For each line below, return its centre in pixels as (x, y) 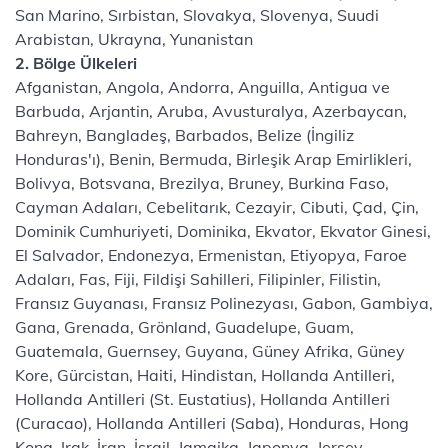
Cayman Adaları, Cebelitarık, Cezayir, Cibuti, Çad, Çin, (217, 207)
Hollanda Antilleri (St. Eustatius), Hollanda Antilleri (202, 399)
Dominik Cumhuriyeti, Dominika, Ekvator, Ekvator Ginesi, (223, 231)
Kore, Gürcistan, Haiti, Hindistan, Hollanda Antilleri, (205, 375)
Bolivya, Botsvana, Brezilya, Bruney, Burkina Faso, (202, 183)
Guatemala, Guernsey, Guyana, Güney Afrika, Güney (210, 351)
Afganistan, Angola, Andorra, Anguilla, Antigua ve (202, 87)
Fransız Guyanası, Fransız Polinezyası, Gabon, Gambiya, (224, 303)
